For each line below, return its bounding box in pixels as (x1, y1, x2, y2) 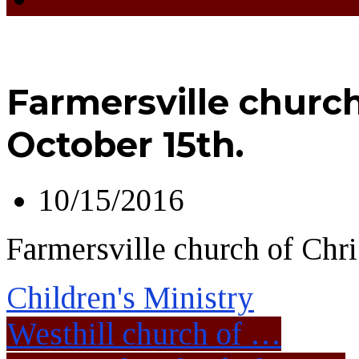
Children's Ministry (6, 280, 254, 315)
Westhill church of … (6, 316, 281, 351)
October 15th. (6, 123, 244, 166)
